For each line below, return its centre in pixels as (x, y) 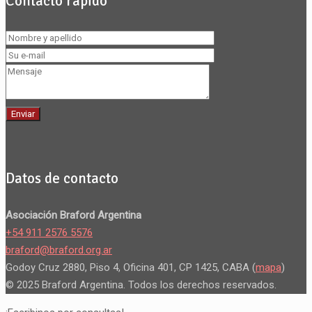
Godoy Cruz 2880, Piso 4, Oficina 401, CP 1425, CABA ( (131, 267)
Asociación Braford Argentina (73, 215)
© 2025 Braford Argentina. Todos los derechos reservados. (141, 284)
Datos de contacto (62, 178)
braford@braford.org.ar (59, 250)
